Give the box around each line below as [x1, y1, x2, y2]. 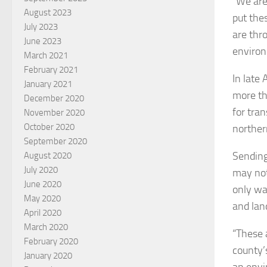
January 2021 [24, 78, 72, 89]
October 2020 [24, 121, 74, 132]
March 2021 [24, 49, 68, 61]
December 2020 [24, 92, 84, 104]
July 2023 [24, 21, 58, 32]
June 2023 [24, 35, 61, 46]
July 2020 [24, 164, 58, 175]
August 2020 [24, 150, 72, 161]
